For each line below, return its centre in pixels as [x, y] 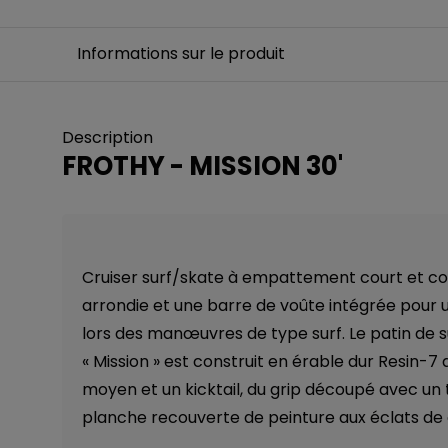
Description [107, 137]
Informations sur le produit [181, 53]
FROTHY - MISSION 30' [202, 166]
